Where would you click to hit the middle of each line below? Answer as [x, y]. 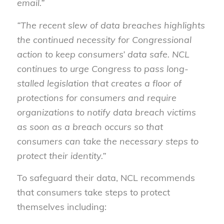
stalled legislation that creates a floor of [99, 83]
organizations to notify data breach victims [106, 112]
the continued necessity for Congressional [104, 39]
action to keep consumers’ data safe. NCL [103, 54]
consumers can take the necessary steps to [107, 141]
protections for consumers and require [96, 97]
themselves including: [61, 207]
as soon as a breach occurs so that [90, 126]
